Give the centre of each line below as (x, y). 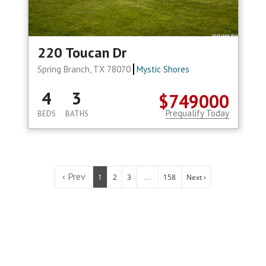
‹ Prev (74, 177)
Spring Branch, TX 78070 (85, 69)
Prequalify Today (197, 113)
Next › (197, 177)
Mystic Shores (163, 69)
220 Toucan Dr (82, 53)
